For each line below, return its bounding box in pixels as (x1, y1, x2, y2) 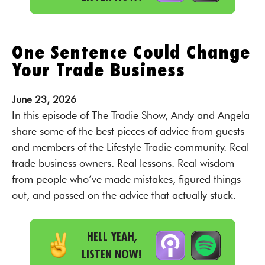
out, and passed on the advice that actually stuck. (12, 189, 236, 201)
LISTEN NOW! (82, 247, 142, 261)
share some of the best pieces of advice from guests (12, 125, 244, 137)
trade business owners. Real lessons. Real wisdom (12, 157, 234, 169)
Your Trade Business (12, 62, 185, 79)
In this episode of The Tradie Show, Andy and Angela (12, 109, 250, 121)
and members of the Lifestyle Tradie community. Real (12, 141, 249, 153)
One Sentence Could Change (12, 44, 250, 62)
